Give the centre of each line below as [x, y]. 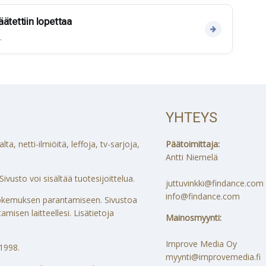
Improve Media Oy [201, 244]
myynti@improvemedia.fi [213, 257]
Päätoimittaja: [193, 144]
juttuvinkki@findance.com [215, 183]
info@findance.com [203, 197]
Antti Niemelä [192, 157]
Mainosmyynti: [194, 218]
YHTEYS [191, 118]
